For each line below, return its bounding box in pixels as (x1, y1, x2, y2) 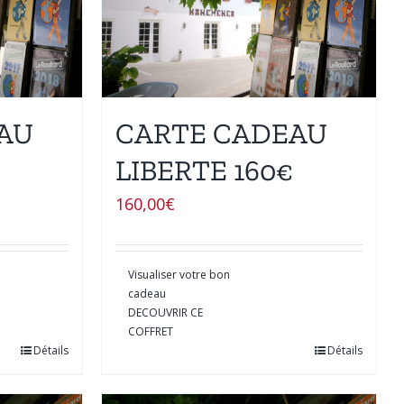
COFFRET (128, 323, 173, 339)
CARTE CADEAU (115, 115, 327, 151)
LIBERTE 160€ (115, 152, 293, 188)
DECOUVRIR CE (128, 304, 203, 320)
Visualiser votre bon (128, 266, 230, 282)
